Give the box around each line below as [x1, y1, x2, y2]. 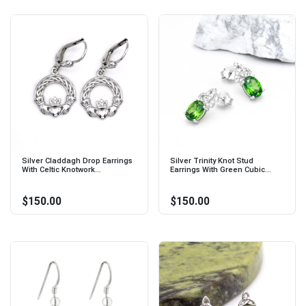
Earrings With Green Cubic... [169, 165, 271, 175]
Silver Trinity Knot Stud [169, 156, 253, 166]
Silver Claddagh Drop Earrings [22, 156, 133, 166]
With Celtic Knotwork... [22, 165, 101, 175]
